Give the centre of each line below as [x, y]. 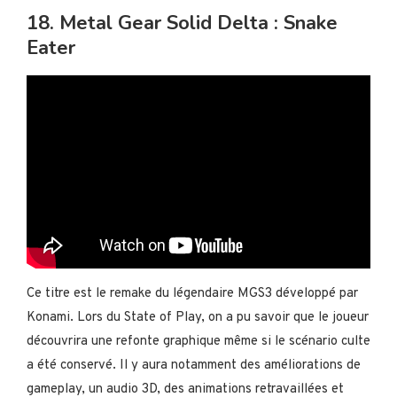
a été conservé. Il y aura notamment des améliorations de [194, 365]
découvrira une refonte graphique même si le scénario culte [198, 341]
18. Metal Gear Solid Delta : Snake [182, 23]
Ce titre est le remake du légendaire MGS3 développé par [192, 293]
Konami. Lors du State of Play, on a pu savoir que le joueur [198, 317]
